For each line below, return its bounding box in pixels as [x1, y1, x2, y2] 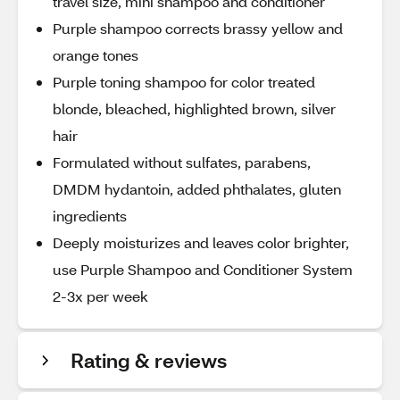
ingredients [53, 206, 127, 225]
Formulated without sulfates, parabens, [53, 153, 311, 171]
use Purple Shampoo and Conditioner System [53, 260, 353, 279]
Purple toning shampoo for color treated [53, 72, 315, 91]
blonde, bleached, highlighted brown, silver [53, 99, 336, 118]
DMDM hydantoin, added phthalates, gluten [53, 179, 341, 198]
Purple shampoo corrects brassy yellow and [53, 19, 343, 37]
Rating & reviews [71, 347, 227, 373]
